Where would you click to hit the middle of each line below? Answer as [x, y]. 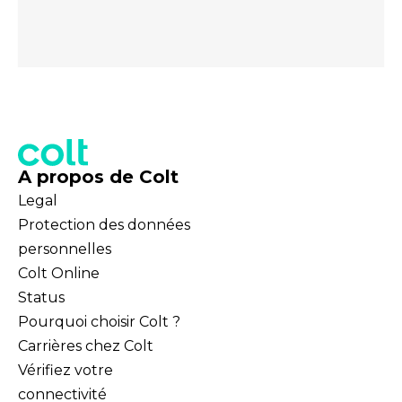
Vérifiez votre [66, 371]
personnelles [65, 249]
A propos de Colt [98, 177]
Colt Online [59, 274]
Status [41, 298]
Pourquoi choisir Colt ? [99, 322]
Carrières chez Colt [86, 346]
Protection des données [104, 225]
